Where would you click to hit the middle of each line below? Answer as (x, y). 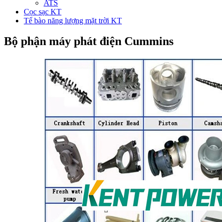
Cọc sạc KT (43, 11)
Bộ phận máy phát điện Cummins (89, 41)
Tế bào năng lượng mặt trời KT (73, 20)
